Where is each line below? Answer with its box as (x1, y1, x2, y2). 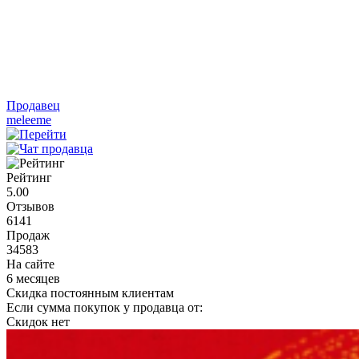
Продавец (6, 99, 60, 112)
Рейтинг (6, 171, 52, 184)
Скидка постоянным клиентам (6, 286, 174, 300)
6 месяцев (6, 272, 60, 285)
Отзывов (6, 200, 54, 213)
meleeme (6, 113, 51, 127)
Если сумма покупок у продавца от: (6, 301, 203, 314)
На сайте (6, 257, 54, 271)
